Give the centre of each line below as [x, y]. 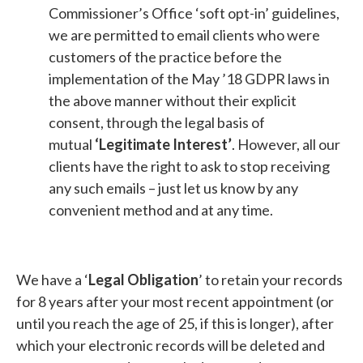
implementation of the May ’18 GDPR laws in [189, 79]
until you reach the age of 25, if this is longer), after [175, 323]
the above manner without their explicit [173, 101]
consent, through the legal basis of [157, 123]
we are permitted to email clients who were [184, 35]
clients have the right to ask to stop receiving [189, 167]
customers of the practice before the [165, 57]
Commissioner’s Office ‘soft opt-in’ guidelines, [194, 13]
